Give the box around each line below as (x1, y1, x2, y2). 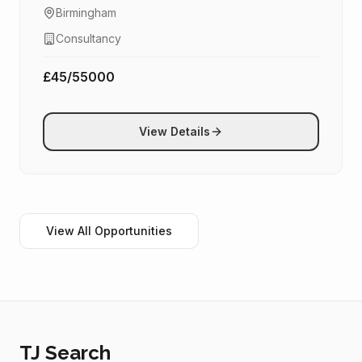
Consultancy (56, 32, 121, 45)
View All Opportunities (46, 224, 172, 238)
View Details (139, 124, 210, 138)
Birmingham (56, 6, 116, 19)
